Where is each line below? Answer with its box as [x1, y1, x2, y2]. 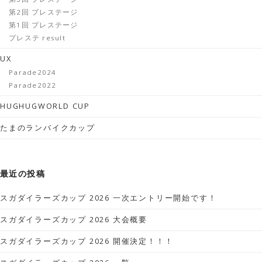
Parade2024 [9, 68, 57, 77]
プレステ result [9, 33, 65, 43]
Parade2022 [9, 81, 57, 90]
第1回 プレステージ [9, 20, 78, 30]
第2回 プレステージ [9, 8, 78, 17]
